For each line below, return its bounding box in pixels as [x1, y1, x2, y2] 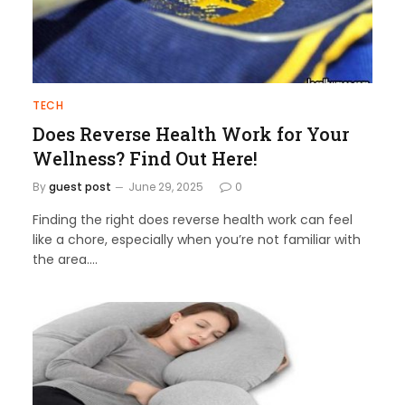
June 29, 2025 [128, 179, 203, 194]
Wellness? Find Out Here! [33, 146, 258, 170]
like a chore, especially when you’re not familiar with [33, 231, 361, 249]
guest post [49, 179, 111, 194]
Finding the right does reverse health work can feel [33, 211, 353, 229]
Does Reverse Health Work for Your [33, 122, 349, 146]
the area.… [33, 250, 98, 268]
